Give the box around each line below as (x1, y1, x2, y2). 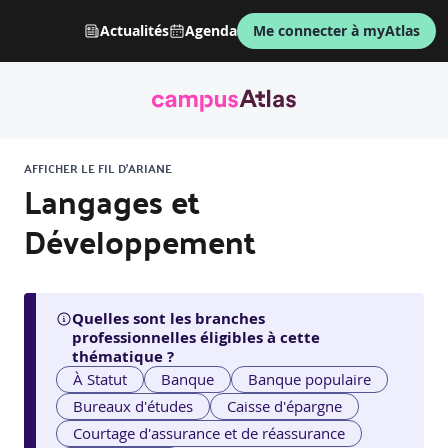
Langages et (24, 172, 200, 231)
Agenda (185, 21, 237, 40)
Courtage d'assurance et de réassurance (73, 423, 346, 444)
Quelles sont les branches (72, 308, 265, 330)
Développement (24, 212, 256, 271)
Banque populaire (248, 369, 372, 390)
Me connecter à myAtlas (253, 21, 420, 40)
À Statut (73, 369, 128, 390)
